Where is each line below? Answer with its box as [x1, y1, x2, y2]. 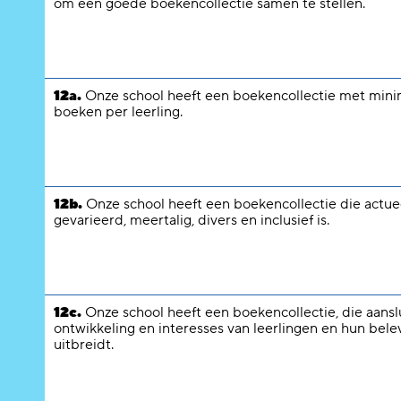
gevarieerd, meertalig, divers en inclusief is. [54, 211, 329, 229]
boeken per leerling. [54, 103, 183, 121]
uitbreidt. [54, 336, 114, 354]
